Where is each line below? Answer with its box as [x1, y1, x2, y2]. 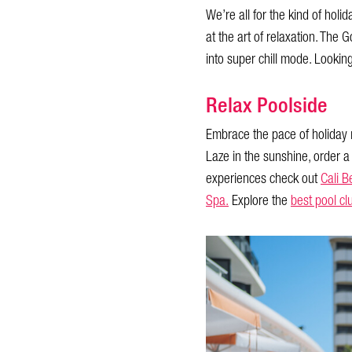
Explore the [229, 188, 291, 214]
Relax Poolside [206, 85, 332, 125]
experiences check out [206, 166, 321, 192]
